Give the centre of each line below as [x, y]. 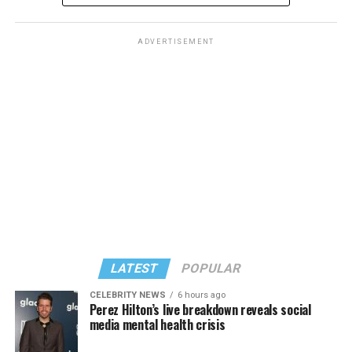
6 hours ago [201, 295]
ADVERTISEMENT [176, 42]
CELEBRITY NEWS [127, 295]
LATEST [135, 269]
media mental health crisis [157, 325]
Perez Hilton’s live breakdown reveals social [200, 310]
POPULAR [212, 269]
